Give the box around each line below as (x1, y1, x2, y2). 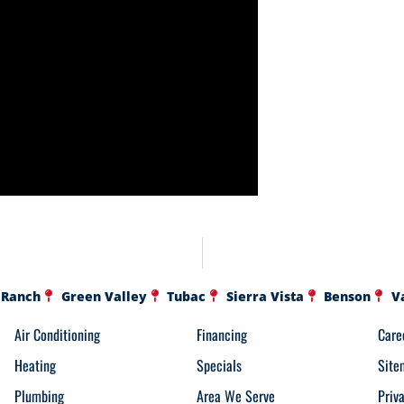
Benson (324, 287, 372, 305)
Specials (196, 353, 242, 376)
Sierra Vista (225, 287, 304, 305)
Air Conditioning (14, 323, 100, 345)
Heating (14, 353, 56, 376)
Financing (196, 323, 247, 345)
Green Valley (60, 287, 147, 305)
